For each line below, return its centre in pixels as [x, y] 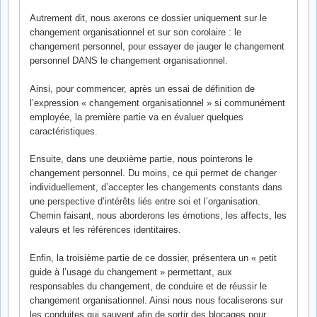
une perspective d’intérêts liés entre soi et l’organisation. [145, 202]
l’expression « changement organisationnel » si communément [157, 103]
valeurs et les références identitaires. [105, 230]
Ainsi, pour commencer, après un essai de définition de [142, 88]
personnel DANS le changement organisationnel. [129, 61]
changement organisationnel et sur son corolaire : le [136, 33]
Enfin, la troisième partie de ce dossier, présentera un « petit [153, 258]
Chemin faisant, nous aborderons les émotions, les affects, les [158, 216]
